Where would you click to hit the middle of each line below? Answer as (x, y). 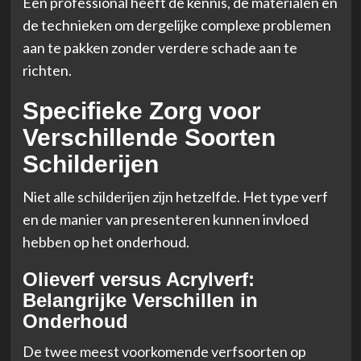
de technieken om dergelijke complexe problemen (176, 25)
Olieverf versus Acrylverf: (138, 279)
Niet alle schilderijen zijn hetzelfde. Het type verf (175, 196)
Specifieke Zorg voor (141, 110)
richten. (47, 70)
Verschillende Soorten (149, 137)
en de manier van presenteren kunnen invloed (165, 219)
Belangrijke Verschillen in (140, 300)
